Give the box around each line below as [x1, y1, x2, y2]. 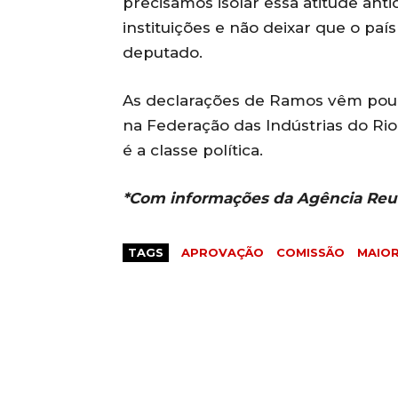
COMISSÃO [276, 244, 345, 259]
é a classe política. [123, 140, 263, 159]
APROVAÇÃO [181, 244, 264, 259]
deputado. [123, 43, 203, 61]
